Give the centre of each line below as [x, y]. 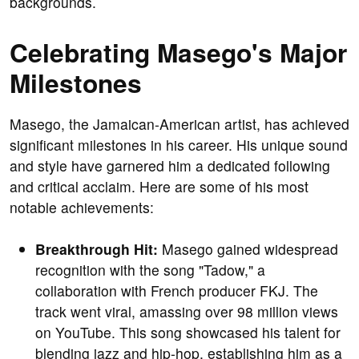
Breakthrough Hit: [97, 249]
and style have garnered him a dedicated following [170, 166]
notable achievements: [82, 208]
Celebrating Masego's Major [178, 52]
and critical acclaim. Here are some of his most [159, 187]
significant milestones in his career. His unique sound [179, 145]
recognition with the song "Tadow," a [150, 270]
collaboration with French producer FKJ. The [177, 291]
